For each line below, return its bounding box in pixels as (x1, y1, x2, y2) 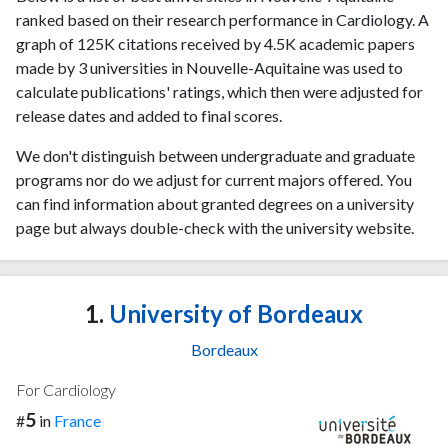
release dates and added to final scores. (16, 106, 282, 125)
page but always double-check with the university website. (16, 218, 414, 237)
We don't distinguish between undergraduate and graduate (16, 146, 415, 165)
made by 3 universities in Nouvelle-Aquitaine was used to (16, 58, 403, 77)
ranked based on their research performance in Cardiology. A (16, 10, 429, 29)
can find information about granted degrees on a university (16, 194, 414, 213)
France (54, 410, 101, 430)
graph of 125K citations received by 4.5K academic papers (16, 34, 415, 53)
